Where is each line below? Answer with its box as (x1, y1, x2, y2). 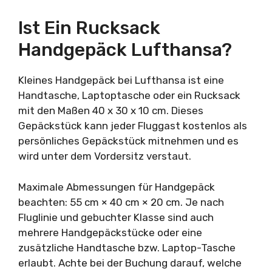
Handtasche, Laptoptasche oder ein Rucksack (18, 89, 240, 101)
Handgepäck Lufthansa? (18, 39, 232, 61)
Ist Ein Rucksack (18, 17, 160, 39)
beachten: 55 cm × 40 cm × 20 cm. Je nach (18, 195, 224, 208)
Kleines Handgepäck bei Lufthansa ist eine (18, 74, 224, 86)
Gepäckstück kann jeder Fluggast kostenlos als (18, 120, 247, 132)
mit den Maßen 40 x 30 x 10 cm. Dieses (18, 104, 203, 117)
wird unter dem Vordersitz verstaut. (18, 150, 191, 162)
